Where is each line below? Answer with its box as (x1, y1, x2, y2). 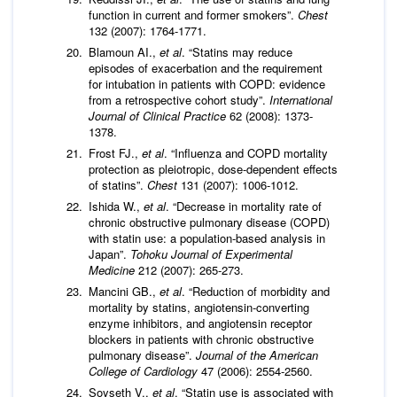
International (269, 90, 332, 108)
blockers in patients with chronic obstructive (89, 330, 314, 347)
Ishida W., (89, 197, 144, 214)
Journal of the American (196, 346, 318, 363)
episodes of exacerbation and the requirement (89, 58, 323, 76)
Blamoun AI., (89, 43, 160, 60)
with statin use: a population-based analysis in (89, 229, 325, 246)
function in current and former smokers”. (89, 5, 298, 23)
